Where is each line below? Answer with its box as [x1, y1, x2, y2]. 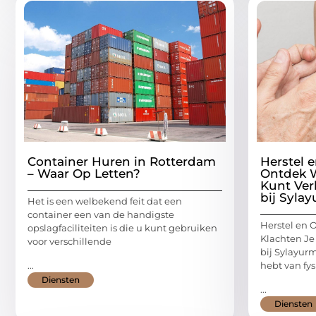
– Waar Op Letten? [28, 166, 140, 181]
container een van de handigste [28, 209, 174, 221]
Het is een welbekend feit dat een [28, 195, 182, 207]
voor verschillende [28, 236, 111, 248]
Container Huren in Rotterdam [28, 154, 216, 169]
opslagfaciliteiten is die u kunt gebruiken [28, 222, 217, 234]
